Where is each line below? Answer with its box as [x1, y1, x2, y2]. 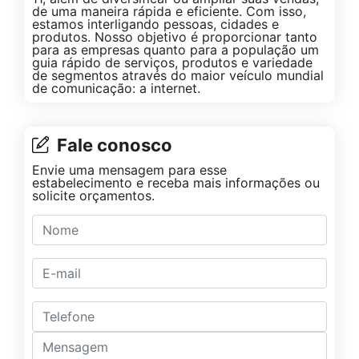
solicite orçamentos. [32, 187, 155, 204]
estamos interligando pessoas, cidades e [32, 15, 279, 32]
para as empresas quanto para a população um [32, 41, 319, 58]
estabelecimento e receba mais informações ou [32, 174, 320, 191]
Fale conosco [57, 134, 172, 155]
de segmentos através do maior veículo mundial [32, 67, 324, 83]
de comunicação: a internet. [32, 79, 200, 96]
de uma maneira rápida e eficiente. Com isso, [32, 2, 306, 19]
